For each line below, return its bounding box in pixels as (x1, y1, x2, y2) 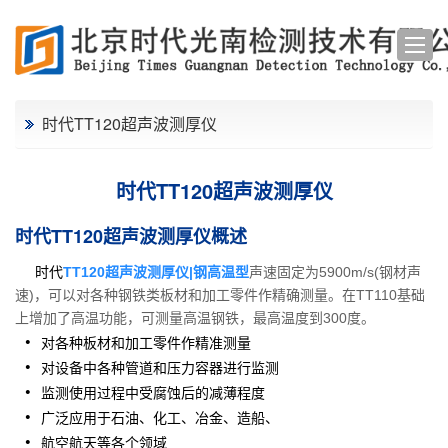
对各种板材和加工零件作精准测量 (41, 332, 251, 353)
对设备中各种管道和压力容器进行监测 (41, 357, 279, 378)
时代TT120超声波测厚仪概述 (15, 223, 247, 250)
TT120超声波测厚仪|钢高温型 (63, 264, 249, 281)
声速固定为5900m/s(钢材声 (249, 264, 421, 281)
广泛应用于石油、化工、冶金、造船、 (41, 407, 279, 428)
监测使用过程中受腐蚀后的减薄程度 (41, 382, 265, 403)
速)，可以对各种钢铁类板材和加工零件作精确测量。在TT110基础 (15, 287, 425, 304)
